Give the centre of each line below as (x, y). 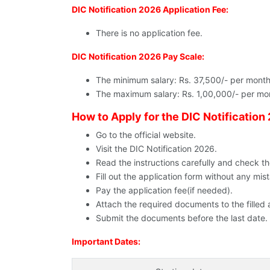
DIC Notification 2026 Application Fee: (150, 10)
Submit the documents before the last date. (182, 218)
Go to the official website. (146, 135)
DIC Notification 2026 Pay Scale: (138, 57)
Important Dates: (106, 242)
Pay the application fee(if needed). (164, 190)
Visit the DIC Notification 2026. (156, 149)
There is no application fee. (149, 33)
